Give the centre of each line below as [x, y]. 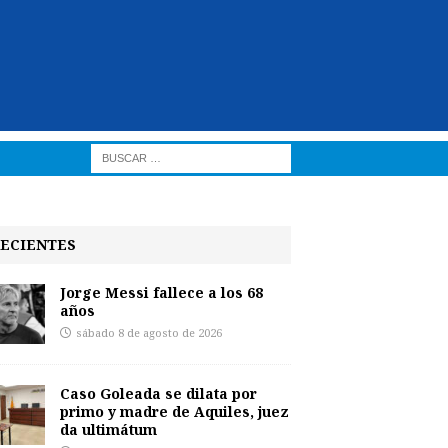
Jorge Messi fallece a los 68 [161, 292]
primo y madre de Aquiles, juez [174, 411]
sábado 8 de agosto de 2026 [148, 333]
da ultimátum [108, 429]
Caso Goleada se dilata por [158, 393]
